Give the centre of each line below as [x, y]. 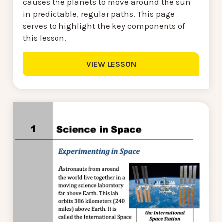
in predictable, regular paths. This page [99, 14]
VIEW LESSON [111, 64]
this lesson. [45, 38]
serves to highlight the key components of [104, 26]
